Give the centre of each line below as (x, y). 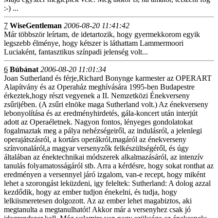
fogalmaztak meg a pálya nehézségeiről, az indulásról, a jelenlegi (103, 131)
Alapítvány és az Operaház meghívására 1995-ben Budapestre (99, 87)
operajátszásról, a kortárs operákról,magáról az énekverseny (95, 139)
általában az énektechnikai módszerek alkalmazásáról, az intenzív (104, 157)
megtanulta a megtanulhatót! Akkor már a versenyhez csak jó (97, 209)
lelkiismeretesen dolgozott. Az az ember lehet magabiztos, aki (98, 201)
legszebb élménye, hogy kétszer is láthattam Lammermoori (94, 43)
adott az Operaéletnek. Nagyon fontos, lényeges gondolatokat (98, 122)
